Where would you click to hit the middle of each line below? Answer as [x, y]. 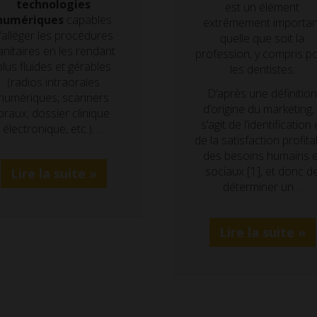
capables [87, 19]
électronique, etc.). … [53, 128]
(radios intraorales [54, 82]
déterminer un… [263, 187]
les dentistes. [262, 69]
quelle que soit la [263, 38]
